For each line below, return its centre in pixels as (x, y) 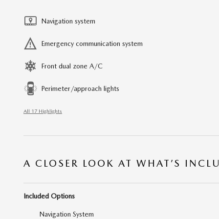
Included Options (49, 196)
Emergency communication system (92, 43)
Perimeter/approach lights (80, 88)
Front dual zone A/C (72, 66)
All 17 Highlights (43, 111)
